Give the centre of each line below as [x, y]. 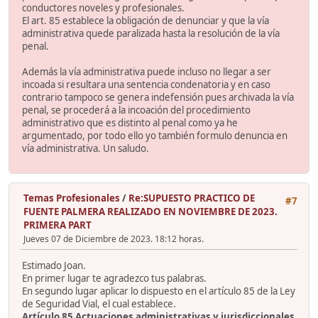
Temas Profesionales [72, 198]
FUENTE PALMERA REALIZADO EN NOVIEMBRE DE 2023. [150, 211]
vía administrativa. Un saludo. [86, 148]
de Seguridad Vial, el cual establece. [99, 304]
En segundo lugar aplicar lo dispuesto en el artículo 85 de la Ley [159, 291]
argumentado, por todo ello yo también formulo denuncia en [155, 135]
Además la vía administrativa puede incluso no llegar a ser [147, 71]
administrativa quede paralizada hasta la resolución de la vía [151, 33]
